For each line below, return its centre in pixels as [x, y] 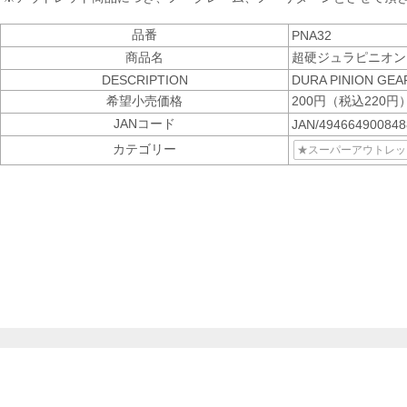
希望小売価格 [144, 101]
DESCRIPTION [144, 80]
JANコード [144, 124]
